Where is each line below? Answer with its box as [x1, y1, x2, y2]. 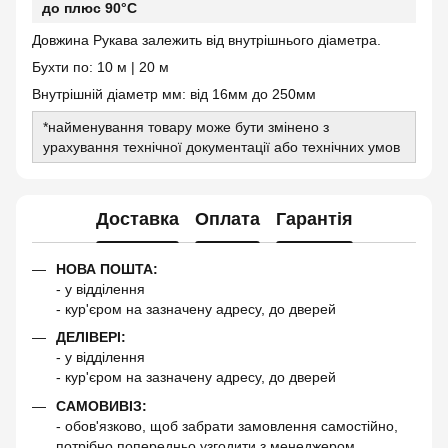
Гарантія [275, 208, 353, 229]
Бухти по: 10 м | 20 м [32, 59, 169, 75]
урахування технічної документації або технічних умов [43, 139, 400, 155]
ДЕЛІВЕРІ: [56, 329, 126, 346]
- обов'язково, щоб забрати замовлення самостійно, [56, 417, 398, 434]
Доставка [95, 208, 179, 229]
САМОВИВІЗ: [56, 397, 147, 414]
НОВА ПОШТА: [56, 261, 158, 277]
